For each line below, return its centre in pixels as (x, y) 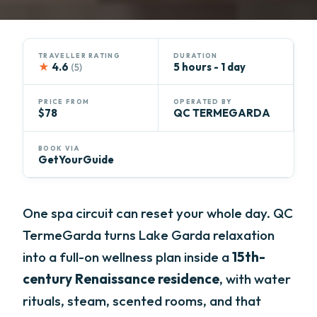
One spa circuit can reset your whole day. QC (158, 213)
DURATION (196, 55)
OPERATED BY (203, 102)
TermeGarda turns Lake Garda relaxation (149, 235)
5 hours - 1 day (209, 67)
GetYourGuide (76, 159)
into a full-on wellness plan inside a (128, 257)
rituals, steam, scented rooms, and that (142, 300)
